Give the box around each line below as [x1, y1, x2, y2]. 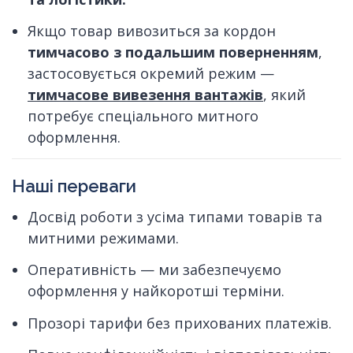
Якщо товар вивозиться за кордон [28, 21, 276, 40]
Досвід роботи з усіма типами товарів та [28, 207, 322, 227]
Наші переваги [12, 176, 136, 197]
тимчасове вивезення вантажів [28, 85, 263, 104]
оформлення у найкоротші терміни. [28, 281, 284, 301]
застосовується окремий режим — [28, 64, 274, 83]
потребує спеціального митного [28, 106, 258, 125]
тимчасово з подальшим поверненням [28, 43, 318, 61]
